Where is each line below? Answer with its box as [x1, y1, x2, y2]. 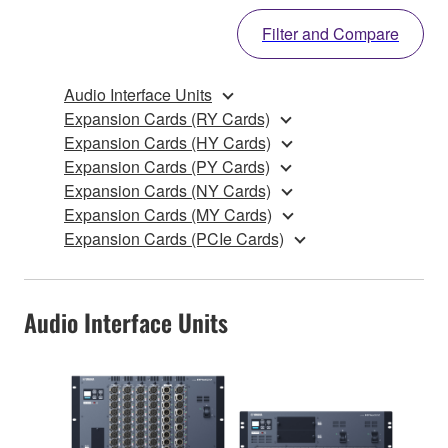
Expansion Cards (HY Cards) [64, 130, 271, 154]
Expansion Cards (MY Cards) [64, 202, 272, 226]
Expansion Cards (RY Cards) [64, 106, 270, 130]
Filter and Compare [262, 21, 399, 45]
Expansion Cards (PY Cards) [64, 154, 270, 178]
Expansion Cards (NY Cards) [64, 178, 271, 202]
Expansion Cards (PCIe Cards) [64, 226, 284, 250]
